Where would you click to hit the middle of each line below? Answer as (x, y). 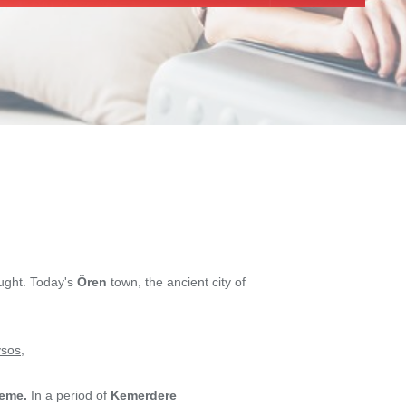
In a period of (67, 395)
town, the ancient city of (176, 282)
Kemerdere (142, 395)
